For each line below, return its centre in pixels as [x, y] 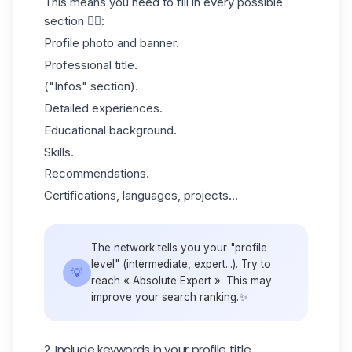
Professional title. [91, 64]
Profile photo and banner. [112, 42]
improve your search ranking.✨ [170, 297]
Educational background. [110, 130]
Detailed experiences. [103, 108]
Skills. [59, 152]
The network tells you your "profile [179, 247]
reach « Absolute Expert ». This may [181, 280]
